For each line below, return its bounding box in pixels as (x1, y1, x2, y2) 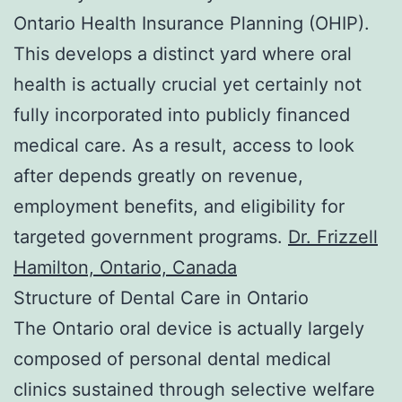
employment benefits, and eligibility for (13, 195, 345, 217)
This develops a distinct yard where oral (13, 42, 352, 65)
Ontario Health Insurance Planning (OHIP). (13, 12, 370, 34)
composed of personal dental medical (13, 347, 331, 370)
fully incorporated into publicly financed (13, 103, 350, 126)
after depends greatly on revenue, (13, 164, 303, 187)
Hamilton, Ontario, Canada (13, 256, 237, 278)
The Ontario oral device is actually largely (13, 317, 364, 339)
